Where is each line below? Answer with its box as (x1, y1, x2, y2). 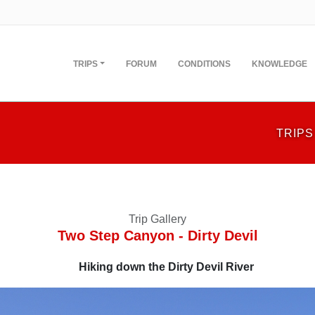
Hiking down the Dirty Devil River (78, 260, 254, 273)
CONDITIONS (178, 59, 231, 69)
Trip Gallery (129, 213, 186, 225)
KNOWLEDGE (252, 59, 307, 69)
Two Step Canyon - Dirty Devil (57, 228, 258, 243)
